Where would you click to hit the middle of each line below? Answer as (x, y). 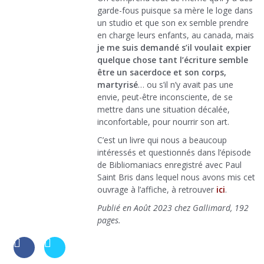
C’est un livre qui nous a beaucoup (162, 140)
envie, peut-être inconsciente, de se (165, 97)
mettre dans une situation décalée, (164, 110)
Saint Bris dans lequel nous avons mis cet (176, 177)
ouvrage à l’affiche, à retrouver (157, 190)
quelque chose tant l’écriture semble (173, 60)
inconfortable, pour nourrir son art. (163, 122)
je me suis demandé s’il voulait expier (174, 48)
